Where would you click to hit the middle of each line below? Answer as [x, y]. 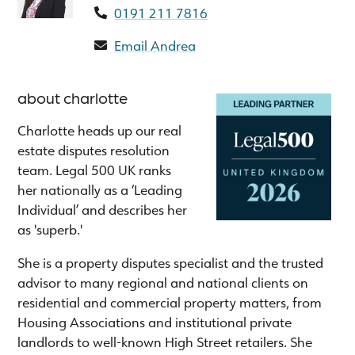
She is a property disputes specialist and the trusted [171, 262]
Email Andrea [155, 45]
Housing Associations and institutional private [155, 322]
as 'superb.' [50, 229]
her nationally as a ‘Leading [100, 189]
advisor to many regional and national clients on [163, 282]
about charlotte [73, 97]
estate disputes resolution [94, 150]
